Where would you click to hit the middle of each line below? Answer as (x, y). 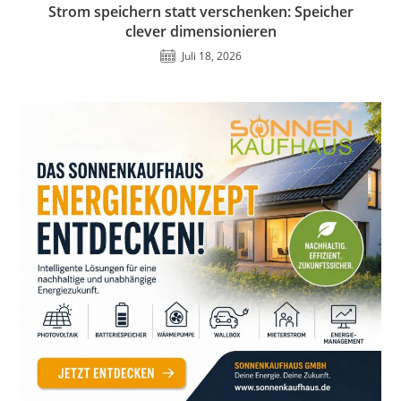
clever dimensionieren (200, 32)
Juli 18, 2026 (211, 56)
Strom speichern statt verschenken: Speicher (200, 12)
